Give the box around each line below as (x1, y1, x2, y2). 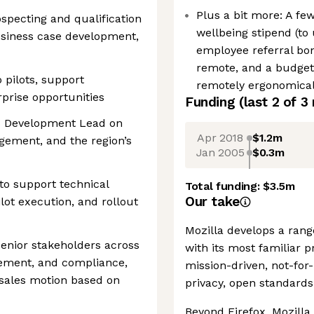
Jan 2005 (196, 145, 245, 159)
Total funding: (185, 179, 264, 193)
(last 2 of (238, 94, 301, 110)
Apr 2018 (197, 130, 243, 144)
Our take (185, 193, 240, 210)
